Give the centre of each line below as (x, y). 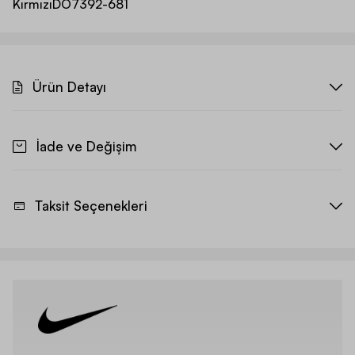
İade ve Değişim (86, 147)
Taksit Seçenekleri (91, 206)
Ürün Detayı (69, 87)
